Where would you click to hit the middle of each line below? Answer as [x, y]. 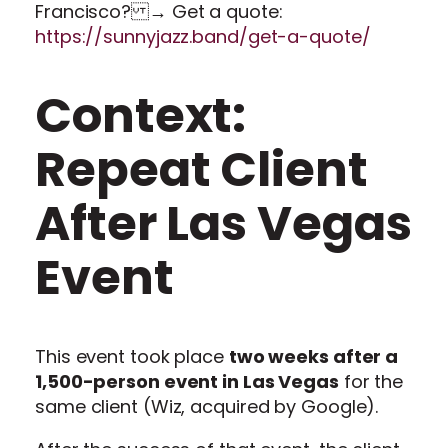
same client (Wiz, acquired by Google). [207, 407]
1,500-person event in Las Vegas [187, 382]
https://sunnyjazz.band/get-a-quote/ [203, 36]
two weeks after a [313, 357]
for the [371, 382]
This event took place [132, 357]
